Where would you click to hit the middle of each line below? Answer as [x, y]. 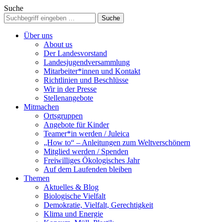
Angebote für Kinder [76, 125]
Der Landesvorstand [75, 53]
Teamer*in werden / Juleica [86, 134]
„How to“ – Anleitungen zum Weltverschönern [117, 142]
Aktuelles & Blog [71, 187]
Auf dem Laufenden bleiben [88, 169]
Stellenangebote [68, 98]
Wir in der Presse [70, 89]
